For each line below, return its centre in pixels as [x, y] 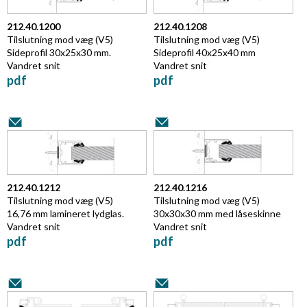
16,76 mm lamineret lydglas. [65, 214]
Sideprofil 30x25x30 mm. [59, 52]
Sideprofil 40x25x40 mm [205, 52]
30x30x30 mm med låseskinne [217, 214]
